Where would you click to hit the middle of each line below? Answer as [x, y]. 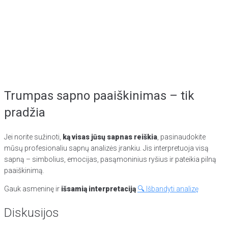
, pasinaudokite [181, 137]
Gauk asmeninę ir [33, 189]
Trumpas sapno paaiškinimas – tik [99, 96]
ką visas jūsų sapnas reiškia [110, 137]
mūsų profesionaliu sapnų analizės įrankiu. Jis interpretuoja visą [106, 148]
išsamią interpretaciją [98, 189]
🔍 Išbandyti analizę [168, 189]
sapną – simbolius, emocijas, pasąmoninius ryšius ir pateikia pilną [110, 159]
